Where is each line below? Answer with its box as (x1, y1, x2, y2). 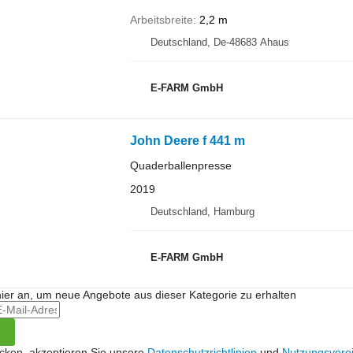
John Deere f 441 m (129, 134, 245, 147)
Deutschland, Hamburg (150, 206, 255, 217)
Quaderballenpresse (129, 159, 232, 172)
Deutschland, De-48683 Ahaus (150, 36, 289, 48)
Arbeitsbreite (129, 13, 193, 26)
